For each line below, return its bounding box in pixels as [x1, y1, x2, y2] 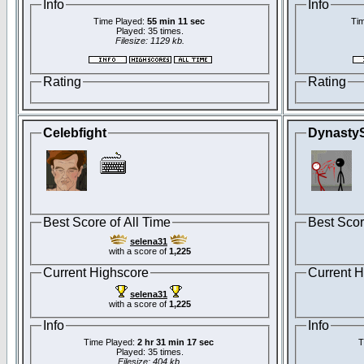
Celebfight [43, 126, 106, 140]
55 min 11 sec [146, 16, 205, 27]
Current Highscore [43, 266, 149, 280]
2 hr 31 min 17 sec [137, 337, 214, 348]
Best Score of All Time [43, 214, 171, 229]
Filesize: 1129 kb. [115, 36, 184, 46]
